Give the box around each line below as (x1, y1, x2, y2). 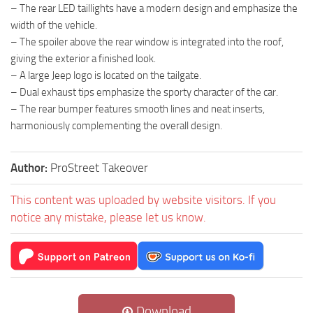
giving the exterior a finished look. (10, 52, 156, 66)
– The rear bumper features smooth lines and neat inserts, (10, 103, 265, 116)
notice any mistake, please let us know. (10, 210, 206, 225)
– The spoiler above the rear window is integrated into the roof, (10, 36, 284, 49)
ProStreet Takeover (50, 161, 148, 175)
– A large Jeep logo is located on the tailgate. (10, 69, 201, 82)
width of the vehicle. (10, 19, 97, 32)
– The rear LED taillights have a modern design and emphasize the (10, 2, 298, 15)
